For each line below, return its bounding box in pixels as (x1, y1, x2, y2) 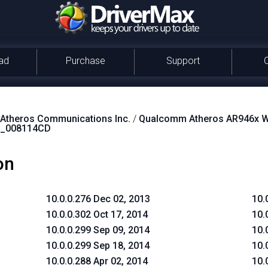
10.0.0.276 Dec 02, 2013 (46, 193, 151, 205)
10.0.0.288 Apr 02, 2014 (46, 255, 148, 267)
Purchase (65, 55, 105, 66)
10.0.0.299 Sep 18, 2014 (46, 240, 150, 251)
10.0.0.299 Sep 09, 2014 (46, 224, 150, 236)
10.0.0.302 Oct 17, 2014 (46, 209, 148, 220)
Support (166, 55, 200, 66)
